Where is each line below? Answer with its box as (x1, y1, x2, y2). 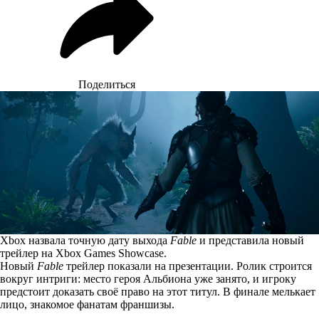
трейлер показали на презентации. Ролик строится (63, 259, 312, 272)
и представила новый (197, 234, 304, 246)
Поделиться (78, 78, 135, 90)
